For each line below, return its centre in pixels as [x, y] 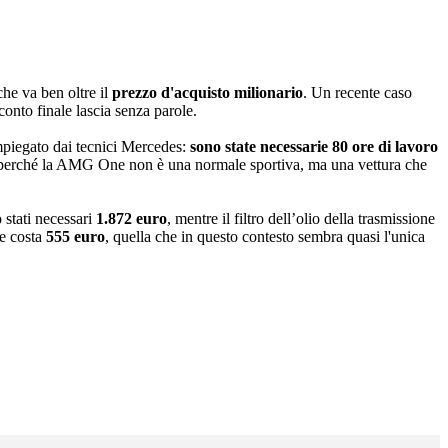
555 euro [75, 237]
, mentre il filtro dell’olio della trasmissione [301, 219]
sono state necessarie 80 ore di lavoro [314, 147]
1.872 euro [131, 219]
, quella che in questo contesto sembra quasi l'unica [265, 237]
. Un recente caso [357, 93]
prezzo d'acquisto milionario [207, 93]
